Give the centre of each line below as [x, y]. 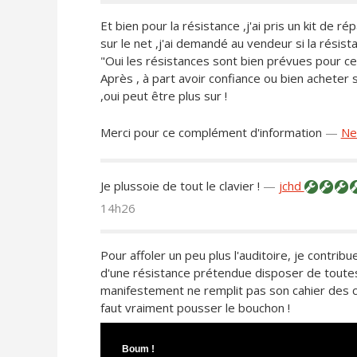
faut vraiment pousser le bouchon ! [195, 308]
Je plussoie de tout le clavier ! [180, 186]
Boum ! [138, 349]
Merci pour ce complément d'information [211, 133]
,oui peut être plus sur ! [163, 96]
